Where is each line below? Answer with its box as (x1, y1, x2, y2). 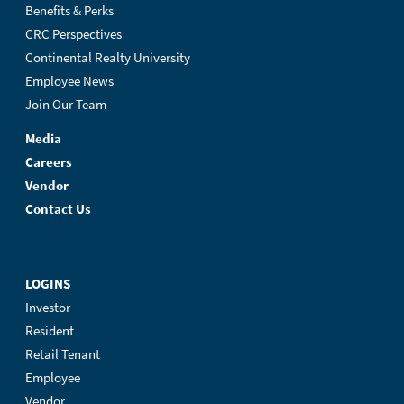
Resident (25, 321, 74, 340)
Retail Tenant (25, 344, 100, 363)
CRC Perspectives (25, 24, 122, 43)
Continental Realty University (25, 48, 190, 67)
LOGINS (25, 274, 70, 293)
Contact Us (25, 199, 91, 218)
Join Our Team (25, 95, 106, 114)
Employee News (25, 71, 114, 90)
